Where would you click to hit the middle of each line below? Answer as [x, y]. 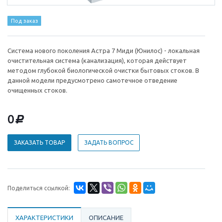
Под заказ [24, 21]
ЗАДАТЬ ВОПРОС [109, 143]
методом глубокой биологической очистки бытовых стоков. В [103, 71]
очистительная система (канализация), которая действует [97, 61]
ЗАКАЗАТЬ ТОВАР [39, 143]
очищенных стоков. [37, 90]
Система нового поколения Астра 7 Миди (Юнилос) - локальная [104, 51]
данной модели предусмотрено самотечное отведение [92, 81]
